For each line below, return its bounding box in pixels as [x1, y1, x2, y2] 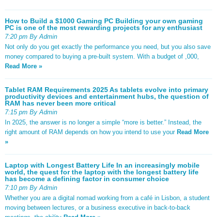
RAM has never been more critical [5, 99, 116, 107]
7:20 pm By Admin [5, 32, 57, 40]
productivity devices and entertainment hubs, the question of [5, 92, 209, 100]
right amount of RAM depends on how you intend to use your [5, 128, 177, 136]
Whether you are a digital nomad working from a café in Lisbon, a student [5, 194, 210, 201]
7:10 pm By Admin [5, 184, 57, 191]
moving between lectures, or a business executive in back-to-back [5, 203, 190, 211]
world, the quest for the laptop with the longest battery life [5, 168, 199, 176]
